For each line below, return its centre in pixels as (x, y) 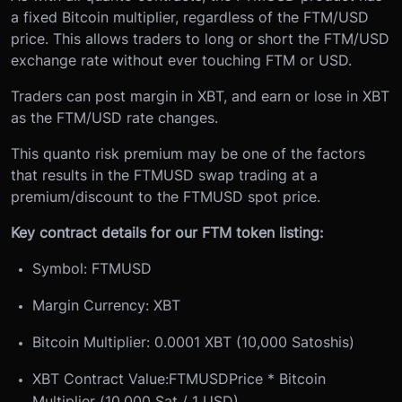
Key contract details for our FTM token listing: (167, 232)
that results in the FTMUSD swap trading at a (164, 175)
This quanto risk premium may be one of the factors (188, 153)
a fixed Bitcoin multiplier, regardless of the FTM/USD (190, 17)
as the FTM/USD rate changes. (114, 117)
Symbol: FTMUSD (92, 268)
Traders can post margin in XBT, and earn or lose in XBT (200, 96)
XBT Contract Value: (100, 378)
